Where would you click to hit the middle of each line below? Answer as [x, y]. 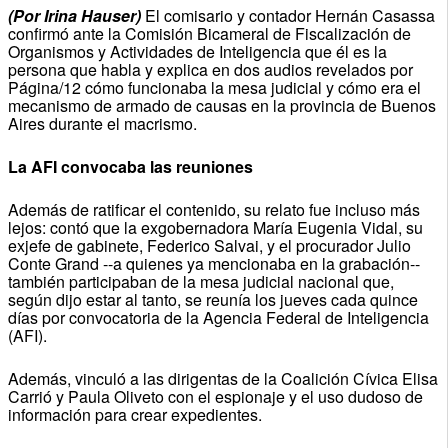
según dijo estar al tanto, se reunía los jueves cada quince [212, 299]
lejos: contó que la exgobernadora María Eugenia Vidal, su [215, 227]
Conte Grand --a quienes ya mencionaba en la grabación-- [213, 263]
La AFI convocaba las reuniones [130, 166]
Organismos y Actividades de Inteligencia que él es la [197, 51]
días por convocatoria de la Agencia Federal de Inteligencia [218, 317]
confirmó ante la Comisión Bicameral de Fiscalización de [209, 33]
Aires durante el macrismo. [102, 123]
